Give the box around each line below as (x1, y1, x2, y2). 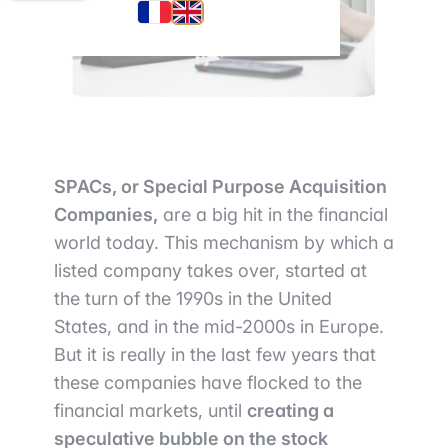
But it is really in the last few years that (54, 344, 376, 365)
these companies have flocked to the (54, 372, 362, 393)
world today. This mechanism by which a (54, 232, 394, 253)
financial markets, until (54, 400, 247, 421)
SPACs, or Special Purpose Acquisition (54, 176, 387, 197)
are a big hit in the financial (158, 204, 388, 225)
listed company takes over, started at (54, 260, 367, 281)
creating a (247, 400, 334, 421)
